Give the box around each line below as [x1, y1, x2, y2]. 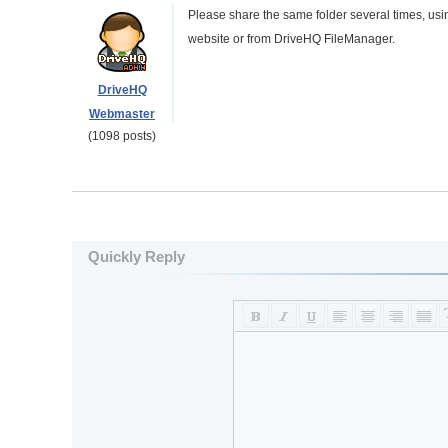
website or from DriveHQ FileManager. [188, 32, 395, 46]
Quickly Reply [88, 248, 185, 265]
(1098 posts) [88, 129, 156, 143]
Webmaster [89, 107, 155, 121]
